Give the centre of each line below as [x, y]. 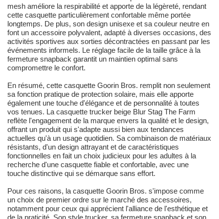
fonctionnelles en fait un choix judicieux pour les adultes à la [102, 156]
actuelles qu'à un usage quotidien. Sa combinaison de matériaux [109, 138]
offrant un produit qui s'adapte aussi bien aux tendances [96, 130]
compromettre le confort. [46, 68]
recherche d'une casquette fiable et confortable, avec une [98, 165]
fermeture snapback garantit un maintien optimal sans [93, 59]
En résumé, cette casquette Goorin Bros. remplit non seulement [109, 86]
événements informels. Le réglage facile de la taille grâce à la [104, 50]
